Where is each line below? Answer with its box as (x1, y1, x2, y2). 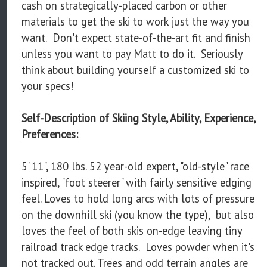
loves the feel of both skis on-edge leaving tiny (21, 223, 242, 238)
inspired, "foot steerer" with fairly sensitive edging (21, 175, 252, 190)
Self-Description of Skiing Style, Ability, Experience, (21, 111, 256, 126)
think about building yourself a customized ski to (21, 63, 249, 77)
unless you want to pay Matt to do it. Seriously (21, 46, 243, 61)
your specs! (21, 79, 73, 94)
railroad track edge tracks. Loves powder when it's (21, 240, 254, 254)
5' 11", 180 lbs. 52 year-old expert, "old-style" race (21, 159, 249, 174)
